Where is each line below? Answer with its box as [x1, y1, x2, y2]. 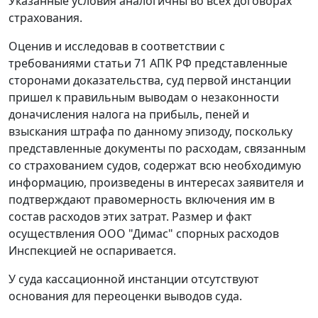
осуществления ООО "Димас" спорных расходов [9, 226, 279, 242]
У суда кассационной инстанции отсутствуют [9, 271, 259, 287]
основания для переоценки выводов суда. [9, 288, 242, 305]
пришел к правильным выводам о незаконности [9, 89, 279, 106]
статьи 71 [94, 55, 147, 72]
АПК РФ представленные [147, 55, 287, 72]
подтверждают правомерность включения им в [9, 192, 275, 208]
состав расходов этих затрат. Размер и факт [9, 209, 252, 225]
